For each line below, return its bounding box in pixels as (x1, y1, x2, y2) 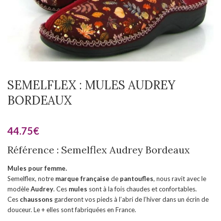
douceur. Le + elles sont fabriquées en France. (7, 206, 136, 214)
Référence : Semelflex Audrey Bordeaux (7, 144, 190, 156)
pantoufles (120, 175, 153, 183)
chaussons (20, 195, 53, 203)
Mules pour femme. (7, 164, 67, 172)
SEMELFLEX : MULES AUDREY (7, 77, 175, 93)
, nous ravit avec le (153, 175, 206, 183)
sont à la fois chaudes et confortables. (87, 185, 197, 193)
